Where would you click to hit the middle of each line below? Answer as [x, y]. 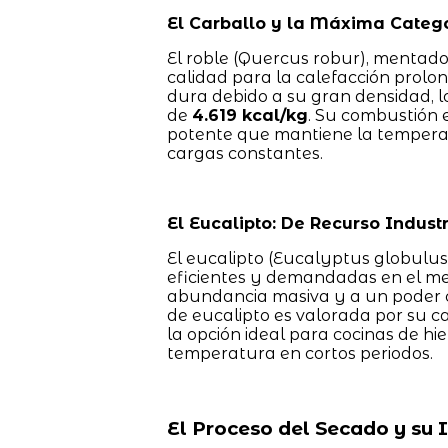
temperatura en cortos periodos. [299, 354]
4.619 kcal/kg [249, 116]
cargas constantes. [244, 154]
